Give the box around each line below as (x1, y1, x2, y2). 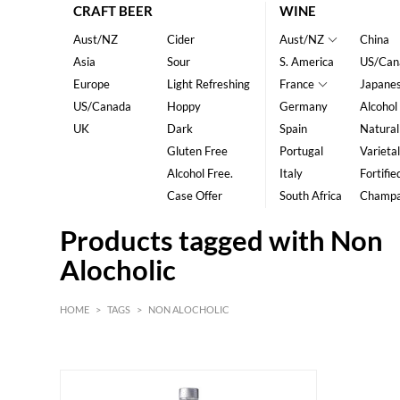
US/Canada (73, 99, 132, 114)
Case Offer (166, 188, 222, 204)
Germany (279, 99, 328, 114)
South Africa (279, 188, 342, 204)
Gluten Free (166, 144, 228, 159)
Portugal (279, 144, 323, 159)
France (279, 77, 314, 92)
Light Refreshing (166, 77, 250, 92)
